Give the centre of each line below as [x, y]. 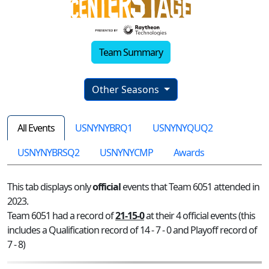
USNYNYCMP [126, 152]
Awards [189, 152]
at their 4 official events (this [200, 215]
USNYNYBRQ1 [104, 128]
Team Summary [131, 52]
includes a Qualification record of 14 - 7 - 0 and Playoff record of [132, 230]
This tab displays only [50, 186]
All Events [36, 128]
